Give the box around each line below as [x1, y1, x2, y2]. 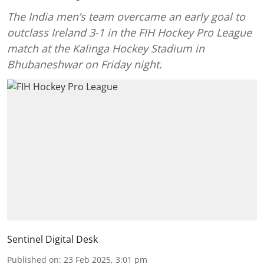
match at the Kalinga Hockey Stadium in [7, 41, 204, 55]
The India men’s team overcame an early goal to [7, 9, 245, 24]
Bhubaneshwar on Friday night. [7, 57, 162, 71]
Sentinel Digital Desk [7, 232, 98, 246]
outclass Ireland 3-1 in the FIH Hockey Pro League [7, 25, 252, 39]
